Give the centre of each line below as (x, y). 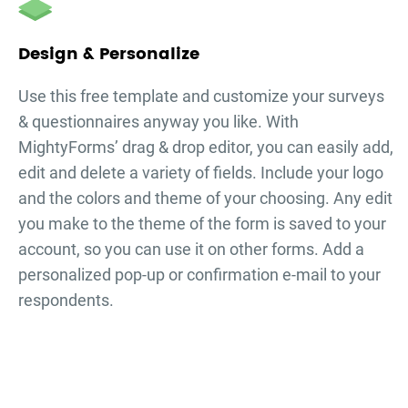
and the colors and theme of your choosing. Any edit (205, 199)
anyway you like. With (219, 122)
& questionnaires (79, 122)
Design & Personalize (109, 55)
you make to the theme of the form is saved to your (202, 224)
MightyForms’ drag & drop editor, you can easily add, (206, 148)
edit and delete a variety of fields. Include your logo (201, 173)
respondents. (66, 301)
